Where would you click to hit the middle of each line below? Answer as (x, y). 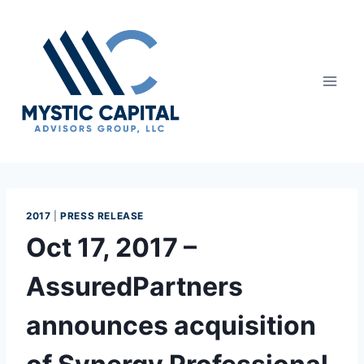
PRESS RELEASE (102, 216)
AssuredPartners (134, 286)
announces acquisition (171, 325)
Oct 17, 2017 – (111, 247)
